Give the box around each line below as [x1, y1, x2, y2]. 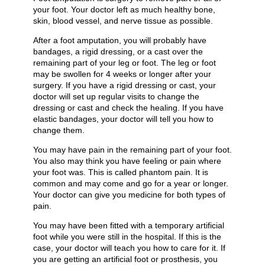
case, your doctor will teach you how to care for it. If [33, 243, 225, 253]
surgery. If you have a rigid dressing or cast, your [33, 80, 216, 91]
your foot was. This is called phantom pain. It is [33, 167, 208, 177]
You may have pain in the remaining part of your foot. [33, 145, 232, 155]
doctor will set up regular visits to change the [33, 92, 199, 102]
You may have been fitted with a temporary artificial [33, 221, 224, 231]
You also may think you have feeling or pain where [33, 156, 221, 166]
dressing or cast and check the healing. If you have [33, 103, 224, 113]
